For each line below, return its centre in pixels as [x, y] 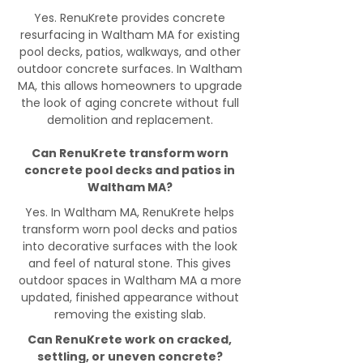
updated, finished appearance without [130, 297]
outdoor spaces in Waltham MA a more [130, 280]
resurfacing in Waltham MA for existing [130, 35]
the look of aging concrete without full [130, 103]
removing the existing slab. [130, 314]
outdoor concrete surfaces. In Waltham [130, 69]
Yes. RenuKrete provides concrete [130, 18]
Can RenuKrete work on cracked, [130, 340]
